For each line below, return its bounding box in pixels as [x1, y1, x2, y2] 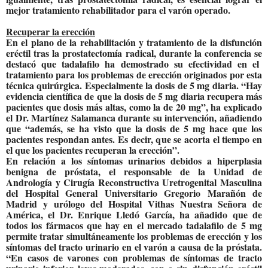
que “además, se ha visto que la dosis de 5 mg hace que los [6, 121, 262, 136]
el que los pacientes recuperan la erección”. [6, 143, 179, 157]
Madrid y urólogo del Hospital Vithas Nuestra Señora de [6, 197, 262, 211]
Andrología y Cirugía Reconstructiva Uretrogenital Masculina [6, 175, 262, 190]
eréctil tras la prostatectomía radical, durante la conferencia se [6, 46, 262, 60]
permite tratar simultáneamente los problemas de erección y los [6, 229, 262, 243]
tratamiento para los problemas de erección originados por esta [6, 68, 262, 82]
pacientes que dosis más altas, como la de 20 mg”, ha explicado [6, 100, 262, 114]
